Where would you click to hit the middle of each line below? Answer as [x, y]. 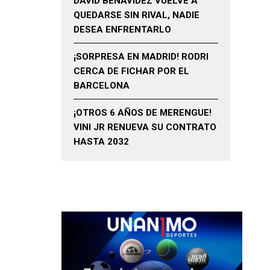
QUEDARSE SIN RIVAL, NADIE [137, 15]
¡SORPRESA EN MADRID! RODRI [141, 57]
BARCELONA [102, 86]
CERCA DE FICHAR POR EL [131, 71]
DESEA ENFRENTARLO [122, 30]
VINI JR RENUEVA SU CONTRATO [145, 127]
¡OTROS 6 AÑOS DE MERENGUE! [143, 113]
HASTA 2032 [101, 142]
